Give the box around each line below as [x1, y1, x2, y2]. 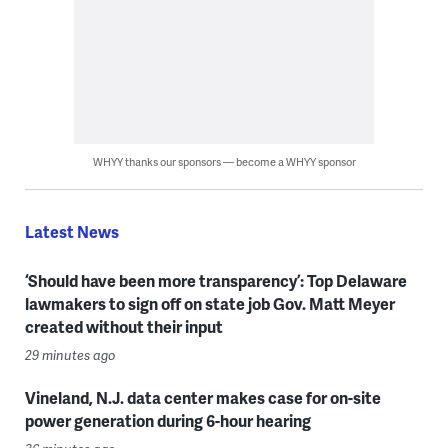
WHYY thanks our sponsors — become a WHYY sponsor [92, 153, 356, 169]
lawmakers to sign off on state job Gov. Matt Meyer [24, 291, 395, 315]
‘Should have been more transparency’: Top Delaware [24, 268, 407, 292]
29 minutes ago [24, 345, 116, 364]
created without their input [24, 314, 223, 338]
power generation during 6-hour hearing [24, 408, 311, 432]
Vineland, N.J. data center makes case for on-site [24, 385, 381, 409]
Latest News [24, 219, 119, 243]
